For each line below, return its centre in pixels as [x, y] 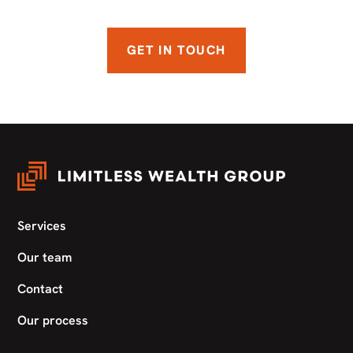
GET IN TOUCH [176, 50]
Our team [45, 257]
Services [42, 225]
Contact [41, 288]
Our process [53, 320]
